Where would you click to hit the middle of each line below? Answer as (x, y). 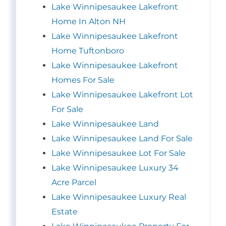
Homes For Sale (83, 80)
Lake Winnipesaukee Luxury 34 (115, 168)
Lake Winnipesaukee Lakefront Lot (122, 95)
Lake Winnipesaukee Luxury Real (119, 197)
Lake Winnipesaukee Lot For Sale (119, 153)
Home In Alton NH (89, 22)
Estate (65, 212)
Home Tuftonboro (88, 51)
